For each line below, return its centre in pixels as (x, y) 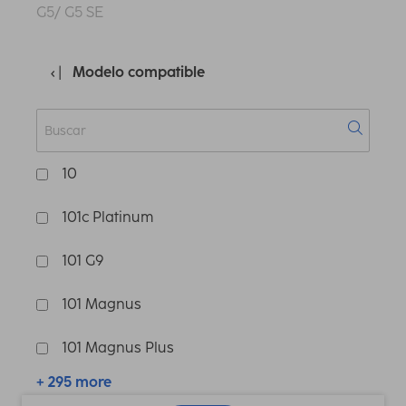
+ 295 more (74, 382)
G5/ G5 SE (70, 13)
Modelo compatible (139, 72)
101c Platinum (108, 217)
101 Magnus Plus (118, 348)
